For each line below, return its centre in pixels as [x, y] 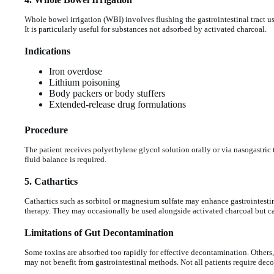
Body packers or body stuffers [107, 93]
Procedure [46, 130]
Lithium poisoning [84, 82]
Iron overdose [76, 71]
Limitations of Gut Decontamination [99, 233]
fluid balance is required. [65, 159]
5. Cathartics [51, 182]
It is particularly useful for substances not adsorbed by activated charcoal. [146, 29]
